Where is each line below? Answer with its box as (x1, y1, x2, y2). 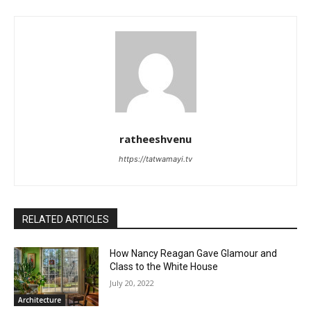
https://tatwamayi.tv (119, 153, 192, 164)
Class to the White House (110, 260, 219, 272)
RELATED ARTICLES (22, 213, 109, 225)
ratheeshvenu (119, 131, 192, 146)
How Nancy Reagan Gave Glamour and (110, 247, 278, 259)
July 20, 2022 (110, 277, 155, 288)
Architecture (18, 295, 61, 305)
